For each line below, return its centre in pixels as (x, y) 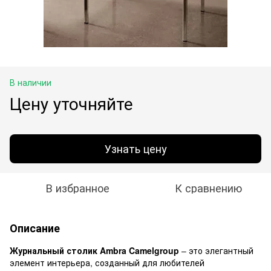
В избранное (77, 187)
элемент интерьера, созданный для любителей (107, 262)
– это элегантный (216, 250)
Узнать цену (135, 149)
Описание (35, 228)
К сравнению (208, 187)
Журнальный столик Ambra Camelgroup (94, 250)
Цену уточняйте (71, 103)
